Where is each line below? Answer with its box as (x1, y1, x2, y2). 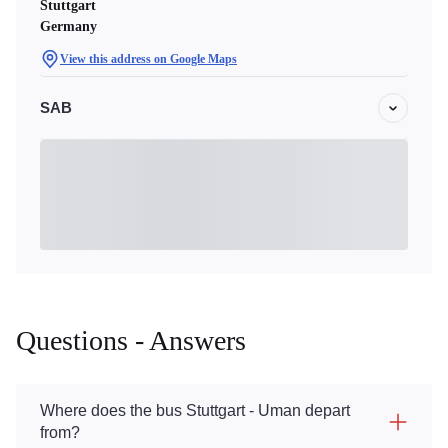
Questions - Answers (16, 325, 246, 356)
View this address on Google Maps (60, 52, 237, 66)
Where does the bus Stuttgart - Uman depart (40, 402, 350, 419)
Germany (40, 19, 97, 34)
